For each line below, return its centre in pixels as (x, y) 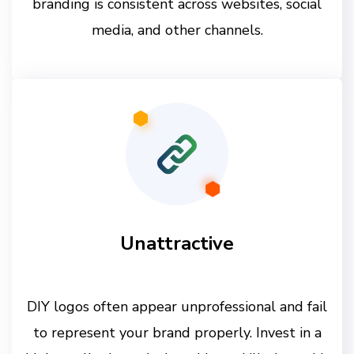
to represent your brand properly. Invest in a (177, 332)
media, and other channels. (177, 30)
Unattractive (177, 243)
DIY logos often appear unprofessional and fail (177, 306)
